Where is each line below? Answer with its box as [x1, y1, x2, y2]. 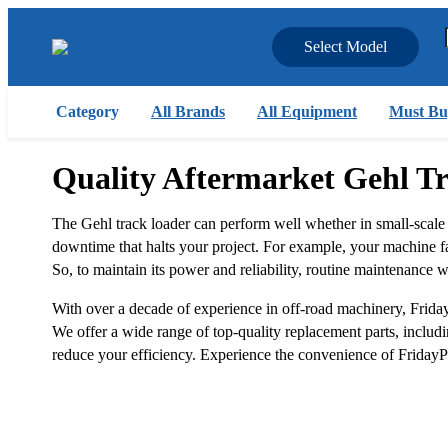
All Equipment [257, 103, 357, 120]
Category [56, 103, 119, 120]
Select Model [304, 38, 387, 55]
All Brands [151, 103, 225, 120]
